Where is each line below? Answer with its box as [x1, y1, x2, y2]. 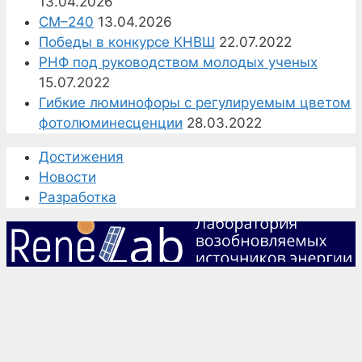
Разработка [39, 188, 116, 205]
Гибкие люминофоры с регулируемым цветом [39, 94, 351, 111]
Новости [39, 168, 96, 185]
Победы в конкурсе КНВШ [39, 33, 215, 50]
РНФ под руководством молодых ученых [39, 53, 318, 70]
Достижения [39, 148, 124, 165]
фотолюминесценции [39, 114, 183, 131]
